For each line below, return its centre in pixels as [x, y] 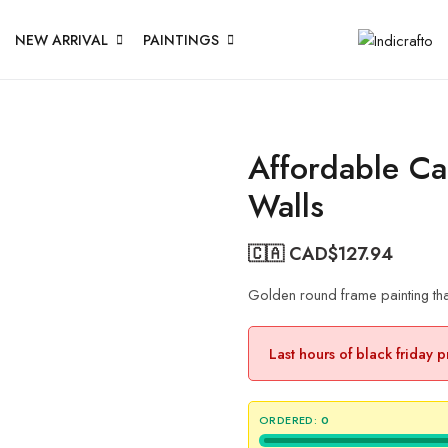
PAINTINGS [181, 39]
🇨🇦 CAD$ [293, 254]
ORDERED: [288, 420]
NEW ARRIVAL [61, 39]
